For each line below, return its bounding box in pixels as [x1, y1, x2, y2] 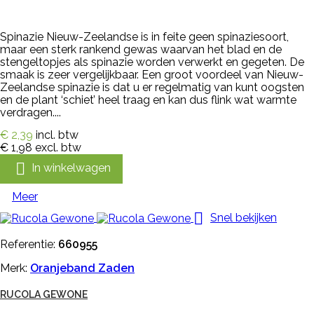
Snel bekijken [210, 211, 277, 225]
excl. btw [35, 140, 81, 154]
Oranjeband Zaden [30, 261, 135, 275]
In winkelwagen [32, 161, 111, 175]
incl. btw [36, 128, 78, 142]
